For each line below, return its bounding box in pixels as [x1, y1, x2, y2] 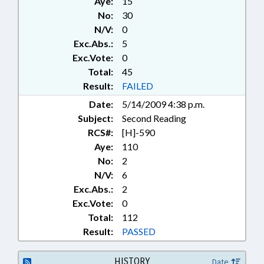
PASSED [122, 226, 156, 237]
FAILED [122, 80, 153, 91]
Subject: [78, 113, 113, 124]
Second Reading [122, 113, 186, 124]
